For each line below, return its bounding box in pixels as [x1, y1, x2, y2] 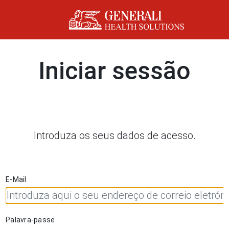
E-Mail [6, 175, 28, 184]
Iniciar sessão [38, 56, 191, 85]
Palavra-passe [6, 215, 55, 224]
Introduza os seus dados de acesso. [33, 129, 196, 142]
